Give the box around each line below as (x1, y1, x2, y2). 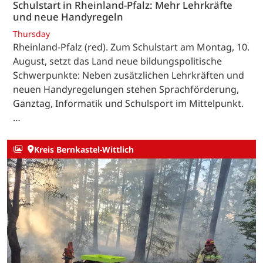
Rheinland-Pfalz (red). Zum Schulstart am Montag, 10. (13, 41, 249, 54)
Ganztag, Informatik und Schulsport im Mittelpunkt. (13, 97, 244, 110)
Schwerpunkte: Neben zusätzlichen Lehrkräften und (13, 69, 244, 82)
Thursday (13, 28, 50, 40)
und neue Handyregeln (13, 9, 123, 23)
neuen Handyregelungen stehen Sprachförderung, (13, 83, 239, 96)
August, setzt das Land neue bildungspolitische (13, 55, 222, 68)
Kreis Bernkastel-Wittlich (33, 143, 134, 155)
